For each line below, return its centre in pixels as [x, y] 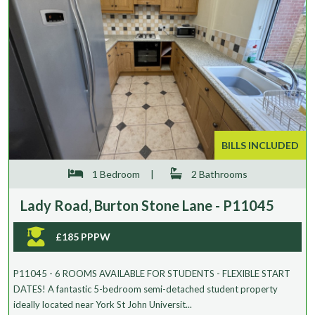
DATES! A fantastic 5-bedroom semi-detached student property [146, 289]
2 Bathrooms [218, 174]
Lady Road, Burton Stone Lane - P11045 [147, 205]
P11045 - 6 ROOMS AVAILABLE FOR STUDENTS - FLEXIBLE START [152, 273]
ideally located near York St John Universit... [103, 304]
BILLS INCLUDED [260, 145]
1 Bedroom [115, 174]
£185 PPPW [83, 236]
